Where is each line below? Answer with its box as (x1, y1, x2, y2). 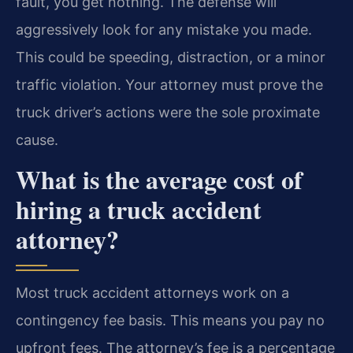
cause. (16, 131, 58, 148)
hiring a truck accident (16, 191, 262, 229)
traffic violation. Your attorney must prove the (16, 76, 323, 93)
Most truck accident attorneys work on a (16, 284, 289, 302)
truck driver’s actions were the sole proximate (16, 103, 320, 121)
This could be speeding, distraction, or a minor (16, 48, 325, 65)
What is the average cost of (16, 161, 303, 199)
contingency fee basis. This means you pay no (16, 312, 325, 329)
